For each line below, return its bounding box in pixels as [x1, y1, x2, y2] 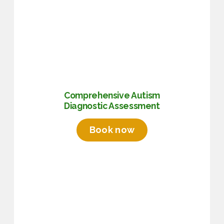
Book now [89, 124, 135, 135]
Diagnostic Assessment [64, 100, 160, 111]
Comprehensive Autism [64, 90, 160, 101]
